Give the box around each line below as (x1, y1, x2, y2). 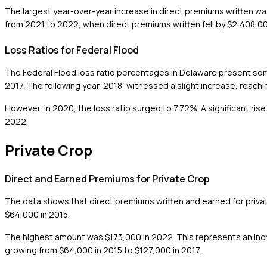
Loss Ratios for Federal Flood (5, 43, 139, 57)
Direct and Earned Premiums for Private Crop (5, 172, 210, 186)
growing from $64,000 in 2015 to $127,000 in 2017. (5, 244, 201, 256)
